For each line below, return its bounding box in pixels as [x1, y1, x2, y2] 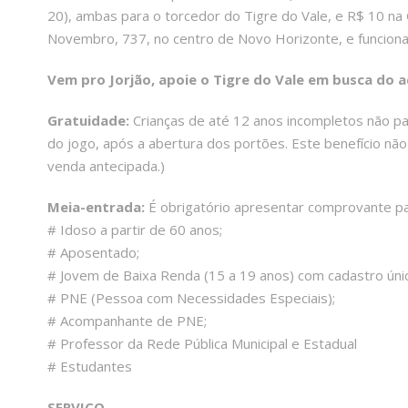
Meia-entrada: [47, 198, 145, 217]
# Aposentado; [47, 243, 139, 262]
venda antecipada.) [47, 157, 165, 176]
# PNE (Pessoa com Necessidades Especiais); [47, 289, 335, 308]
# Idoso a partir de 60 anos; [47, 220, 222, 240]
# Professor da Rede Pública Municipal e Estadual [47, 334, 357, 353]
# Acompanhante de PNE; [47, 311, 207, 331]
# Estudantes [47, 357, 132, 376]
